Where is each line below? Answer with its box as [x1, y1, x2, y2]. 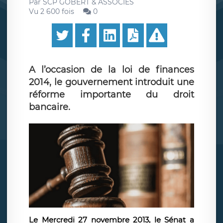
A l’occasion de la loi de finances [29, 64, 194, 75]
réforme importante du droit [29, 89, 194, 100]
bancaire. [29, 102, 70, 112]
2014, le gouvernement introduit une [29, 77, 194, 88]
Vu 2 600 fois [29, 7, 74, 16]
